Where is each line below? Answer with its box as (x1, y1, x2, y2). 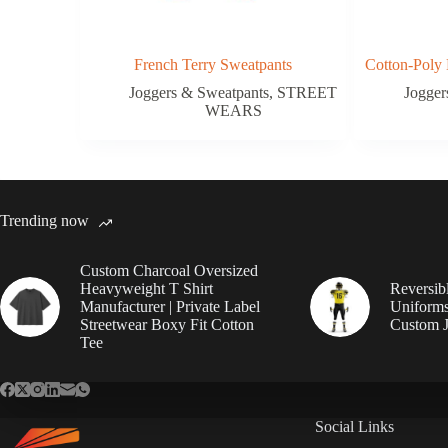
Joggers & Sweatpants (129, 83, 270, 101)
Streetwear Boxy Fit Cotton (80, 315, 254, 333)
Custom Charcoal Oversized (80, 261, 258, 279)
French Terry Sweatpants (134, 55, 293, 73)
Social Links (314, 418, 394, 435)
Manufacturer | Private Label (80, 297, 260, 315)
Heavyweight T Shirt (80, 279, 213, 297)
